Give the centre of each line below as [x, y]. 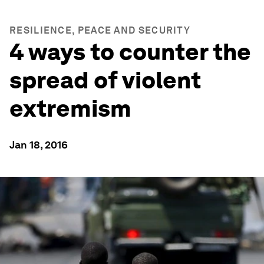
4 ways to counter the [130, 52]
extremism [70, 108]
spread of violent [105, 80]
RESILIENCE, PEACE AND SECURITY [100, 30]
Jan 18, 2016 [39, 145]
